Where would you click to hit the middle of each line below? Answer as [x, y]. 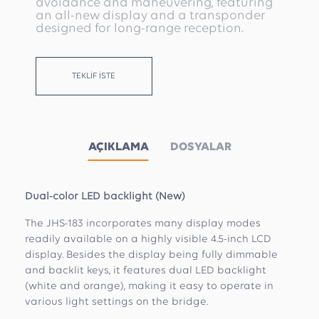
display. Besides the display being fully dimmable [151, 255]
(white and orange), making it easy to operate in [149, 287]
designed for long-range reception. [140, 29]
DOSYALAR [200, 147]
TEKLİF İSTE [94, 76]
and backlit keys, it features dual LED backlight [146, 271]
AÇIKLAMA [118, 147]
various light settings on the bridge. [116, 302]
